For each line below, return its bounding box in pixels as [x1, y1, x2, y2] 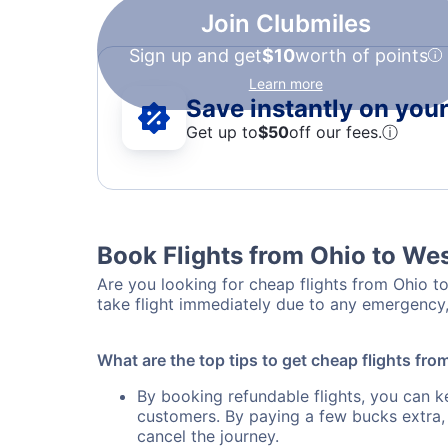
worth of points [295, 45, 428, 66]
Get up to [186, 121, 258, 142]
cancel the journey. [137, 426, 279, 446]
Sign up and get [129, 45, 262, 66]
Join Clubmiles [200, 9, 371, 38]
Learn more [248, 75, 323, 92]
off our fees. [289, 121, 382, 142]
